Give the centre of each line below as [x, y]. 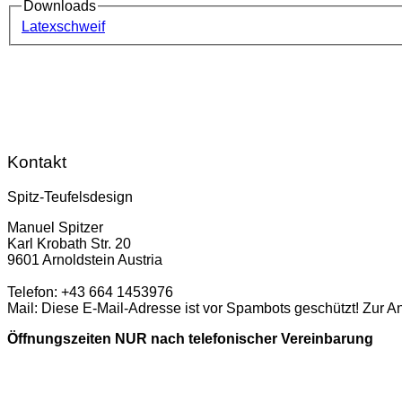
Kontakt [37, 162]
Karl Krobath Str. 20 [71, 243]
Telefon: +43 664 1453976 [90, 292]
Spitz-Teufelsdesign [72, 197]
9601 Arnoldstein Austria [87, 259]
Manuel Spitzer [57, 227]
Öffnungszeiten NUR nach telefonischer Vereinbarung [190, 338]
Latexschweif [63, 27]
